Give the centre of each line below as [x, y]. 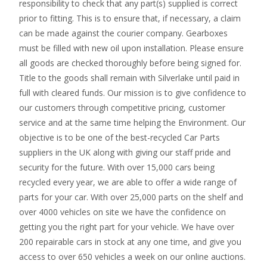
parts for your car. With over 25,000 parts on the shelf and [131, 197]
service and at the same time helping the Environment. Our [132, 122]
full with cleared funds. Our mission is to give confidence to [133, 93]
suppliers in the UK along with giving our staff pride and [125, 152]
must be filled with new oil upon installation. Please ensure [131, 48]
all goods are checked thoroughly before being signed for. [130, 63]
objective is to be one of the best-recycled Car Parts [119, 137]
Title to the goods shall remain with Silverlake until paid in [129, 78]
